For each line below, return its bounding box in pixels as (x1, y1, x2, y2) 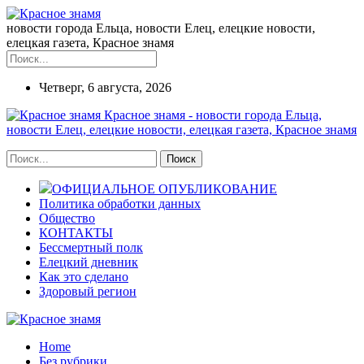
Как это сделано (39, 270, 128, 284)
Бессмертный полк (39, 240, 143, 254)
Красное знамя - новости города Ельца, (104, 108, 322, 122)
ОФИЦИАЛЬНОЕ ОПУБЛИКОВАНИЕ (52, 182, 277, 196)
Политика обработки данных (39, 197, 201, 210)
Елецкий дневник (39, 255, 138, 269)
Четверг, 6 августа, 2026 (39, 80, 171, 94)
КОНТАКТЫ (39, 226, 113, 240)
